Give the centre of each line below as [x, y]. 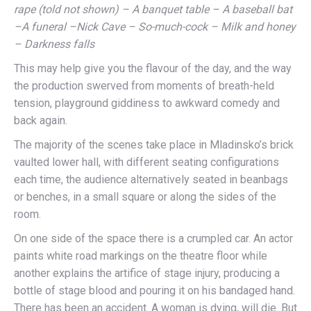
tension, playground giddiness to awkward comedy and [147, 103]
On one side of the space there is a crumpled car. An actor [153, 238]
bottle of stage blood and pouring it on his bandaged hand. [154, 291]
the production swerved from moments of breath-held [144, 86]
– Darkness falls [54, 44]
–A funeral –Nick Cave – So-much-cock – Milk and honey [155, 27]
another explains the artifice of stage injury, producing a [147, 273]
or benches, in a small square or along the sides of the [145, 197]
